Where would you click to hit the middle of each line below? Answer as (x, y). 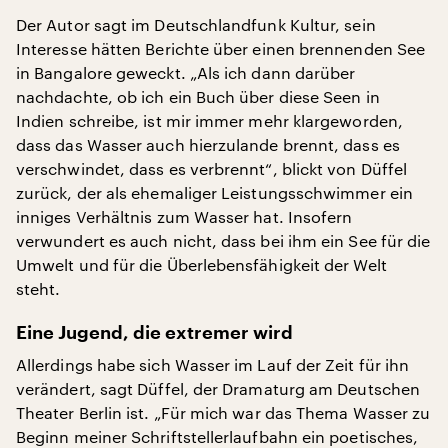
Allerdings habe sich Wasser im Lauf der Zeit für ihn (213, 364)
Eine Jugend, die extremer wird (154, 333)
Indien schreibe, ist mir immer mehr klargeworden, (209, 120)
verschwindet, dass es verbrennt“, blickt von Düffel (212, 168)
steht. (38, 288)
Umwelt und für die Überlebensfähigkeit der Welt (201, 264)
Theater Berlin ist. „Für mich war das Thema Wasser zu (223, 412)
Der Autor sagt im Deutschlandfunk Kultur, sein (196, 24)
